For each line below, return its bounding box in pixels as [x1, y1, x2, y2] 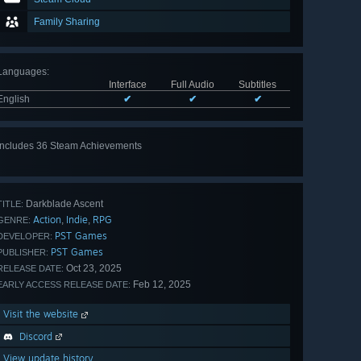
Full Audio [170, 79, 214, 91]
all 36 [248, 156, 276, 169]
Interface [108, 79, 147, 91]
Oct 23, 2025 [64, 263, 122, 275]
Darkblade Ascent [23, 198, 103, 210]
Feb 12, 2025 [131, 279, 191, 291]
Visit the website [3, 308, 81, 321]
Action [33, 214, 61, 226]
